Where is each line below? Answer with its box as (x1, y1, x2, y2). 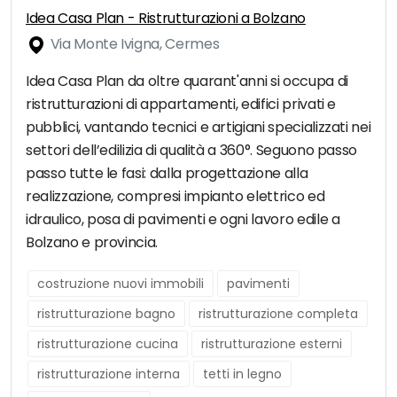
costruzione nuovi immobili (37, 275, 204, 293)
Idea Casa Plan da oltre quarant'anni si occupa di (26, 71, 348, 92)
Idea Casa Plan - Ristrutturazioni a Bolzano (26, 8, 306, 29)
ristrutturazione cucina (37, 335, 178, 354)
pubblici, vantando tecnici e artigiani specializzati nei (26, 117, 371, 138)
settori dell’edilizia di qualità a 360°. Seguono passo (26, 140, 358, 161)
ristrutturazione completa (198, 305, 358, 323)
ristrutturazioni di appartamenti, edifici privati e (26, 94, 337, 115)
